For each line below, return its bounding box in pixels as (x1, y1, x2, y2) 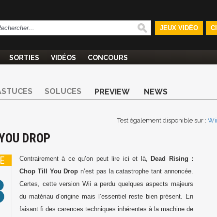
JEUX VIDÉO (159, 24, 198, 31)
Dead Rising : (151, 155, 194, 162)
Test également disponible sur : (117, 117, 208, 124)
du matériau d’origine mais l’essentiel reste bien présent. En (19, 193, 193, 200)
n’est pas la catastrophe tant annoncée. (78, 168, 194, 175)
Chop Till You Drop (19, 168, 78, 175)
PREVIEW (94, 87, 130, 96)
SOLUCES (45, 87, 81, 96)
